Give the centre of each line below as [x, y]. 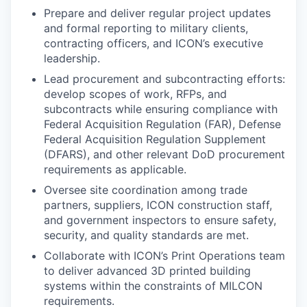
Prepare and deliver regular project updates [157, 13]
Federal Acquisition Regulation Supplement [155, 139]
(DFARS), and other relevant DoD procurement [164, 154]
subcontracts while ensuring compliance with [161, 109]
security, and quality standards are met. [146, 235]
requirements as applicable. [115, 169]
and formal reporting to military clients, [146, 28]
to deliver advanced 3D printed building [147, 271]
